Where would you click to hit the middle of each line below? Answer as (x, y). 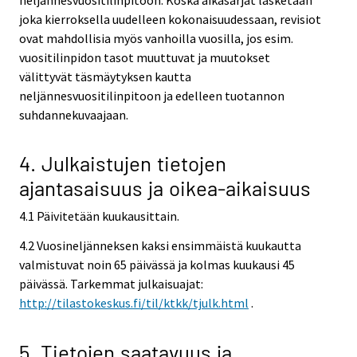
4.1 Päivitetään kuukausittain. (99, 216)
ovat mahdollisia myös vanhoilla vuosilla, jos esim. (156, 38)
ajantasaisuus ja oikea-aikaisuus (165, 188)
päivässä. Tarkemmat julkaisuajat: (111, 284)
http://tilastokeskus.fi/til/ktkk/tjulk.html (134, 303)
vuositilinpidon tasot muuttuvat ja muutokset (145, 57)
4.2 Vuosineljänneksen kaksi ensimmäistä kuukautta (160, 246)
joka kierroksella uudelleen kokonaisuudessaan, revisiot (170, 19)
